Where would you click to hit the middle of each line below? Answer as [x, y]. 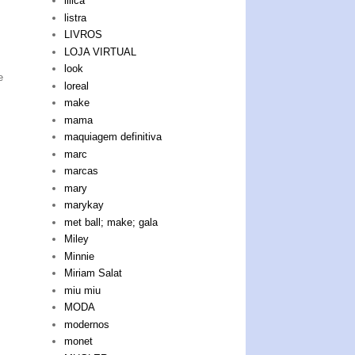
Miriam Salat [94, 273]
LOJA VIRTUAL [101, 52]
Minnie [80, 256]
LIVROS [84, 35]
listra [76, 17]
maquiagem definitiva [113, 137]
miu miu [83, 290]
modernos [87, 324]
